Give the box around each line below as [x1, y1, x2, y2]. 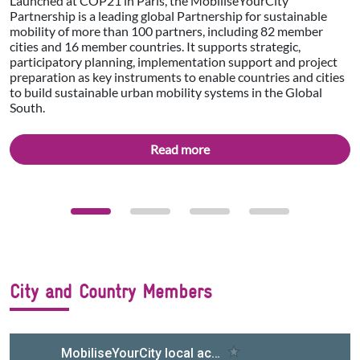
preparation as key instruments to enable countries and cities [10, 68, 345, 84]
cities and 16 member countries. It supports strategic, [10, 38, 301, 54]
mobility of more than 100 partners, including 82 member [10, 22, 323, 39]
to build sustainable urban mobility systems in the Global [10, 84, 322, 100]
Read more [150, 141, 210, 157]
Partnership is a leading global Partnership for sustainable [10, 7, 327, 23]
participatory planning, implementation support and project [10, 53, 337, 69]
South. [10, 99, 45, 115]
